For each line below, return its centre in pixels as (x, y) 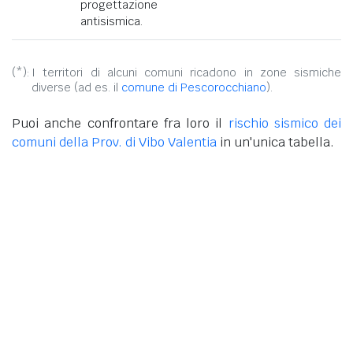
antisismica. (111, 21)
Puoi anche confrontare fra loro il (120, 123)
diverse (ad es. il (76, 87)
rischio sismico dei (284, 123)
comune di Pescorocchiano (194, 87)
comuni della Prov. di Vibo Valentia (114, 142)
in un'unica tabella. (275, 142)
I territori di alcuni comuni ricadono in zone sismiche (186, 72)
